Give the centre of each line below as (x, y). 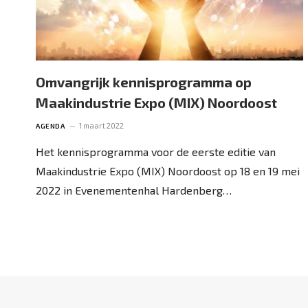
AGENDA (50, 125)
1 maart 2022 (101, 125)
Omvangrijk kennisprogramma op (144, 81)
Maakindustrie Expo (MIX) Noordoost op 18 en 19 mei (168, 170)
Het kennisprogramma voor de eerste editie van (156, 151)
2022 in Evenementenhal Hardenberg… (134, 190)
